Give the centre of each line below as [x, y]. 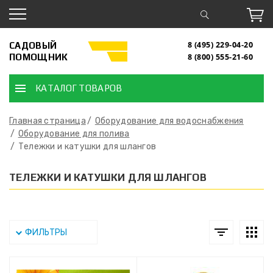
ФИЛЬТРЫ [46, 232]
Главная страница [48, 121]
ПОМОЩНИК [39, 57]
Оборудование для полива [74, 134]
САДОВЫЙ [33, 45]
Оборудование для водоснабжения [169, 121]
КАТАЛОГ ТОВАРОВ [79, 88]
